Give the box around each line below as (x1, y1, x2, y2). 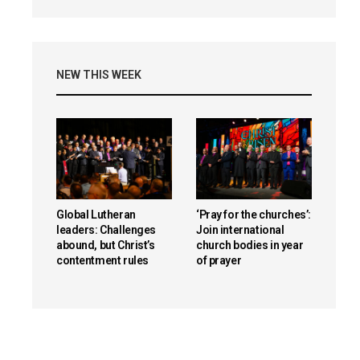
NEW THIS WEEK (56, 67, 141, 81)
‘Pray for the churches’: (196, 208, 311, 222)
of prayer (196, 254, 242, 268)
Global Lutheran (56, 208, 136, 222)
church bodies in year (196, 239, 304, 252)
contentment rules (56, 254, 149, 268)
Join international (196, 223, 284, 237)
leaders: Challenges (56, 223, 157, 237)
